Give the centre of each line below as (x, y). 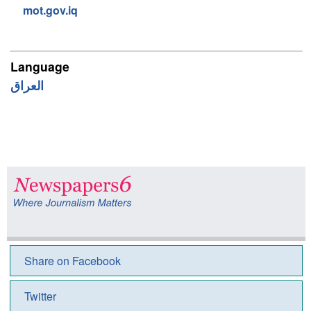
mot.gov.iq (50, 10)
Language (40, 66)
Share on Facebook (72, 261)
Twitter (40, 296)
